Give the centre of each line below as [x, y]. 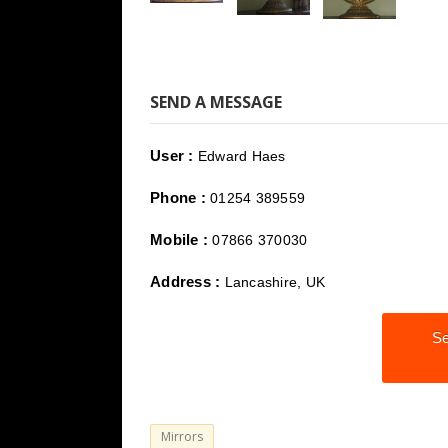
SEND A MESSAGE [216, 102]
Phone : [178, 198]
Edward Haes [241, 156]
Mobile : [179, 240]
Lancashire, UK [274, 282]
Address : [185, 282]
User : [172, 156]
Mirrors [182, 437]
